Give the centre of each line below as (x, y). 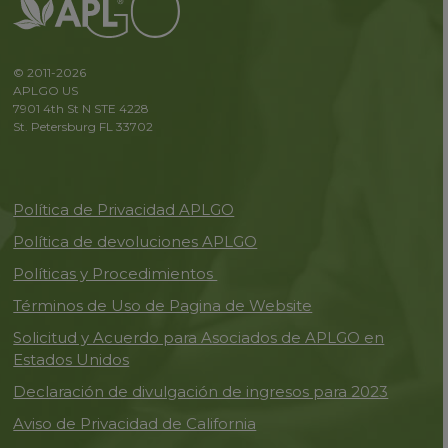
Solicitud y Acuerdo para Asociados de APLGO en (199, 337)
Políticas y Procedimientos (115, 273)
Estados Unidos (71, 359)
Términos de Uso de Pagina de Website (163, 305)
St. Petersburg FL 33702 (83, 126)
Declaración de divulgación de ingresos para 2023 (201, 391)
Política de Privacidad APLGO (124, 209)
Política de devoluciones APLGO (135, 241)
